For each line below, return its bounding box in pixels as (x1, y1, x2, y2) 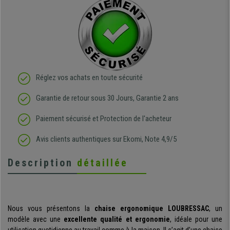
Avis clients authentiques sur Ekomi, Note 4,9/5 (36, 135, 177, 144)
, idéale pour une (169, 215, 223, 224)
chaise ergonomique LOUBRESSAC (94, 204, 209, 213)
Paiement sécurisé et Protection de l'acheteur (36, 114, 171, 124)
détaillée (77, 157, 128, 169)
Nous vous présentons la (8, 204, 94, 213)
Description (8, 157, 77, 169)
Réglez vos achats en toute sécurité (36, 73, 143, 83)
